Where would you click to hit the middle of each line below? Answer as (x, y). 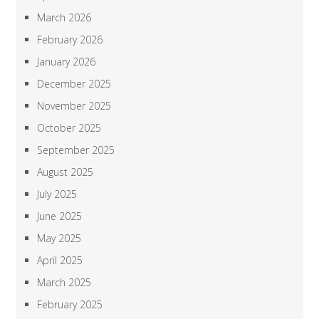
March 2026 (64, 18)
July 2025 (57, 194)
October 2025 (69, 128)
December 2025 (74, 84)
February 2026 (70, 40)
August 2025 (66, 172)
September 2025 (76, 150)
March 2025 (64, 283)
